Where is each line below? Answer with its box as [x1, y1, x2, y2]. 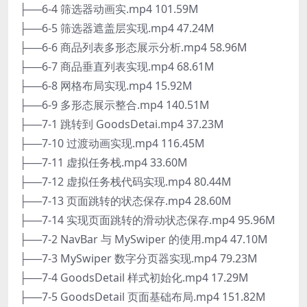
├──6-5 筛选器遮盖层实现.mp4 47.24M [19, 20, 214, 36]
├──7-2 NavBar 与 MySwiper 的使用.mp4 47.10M [19, 231, 268, 247]
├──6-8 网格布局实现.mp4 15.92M [19, 77, 193, 93]
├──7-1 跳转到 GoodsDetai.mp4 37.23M [19, 116, 224, 132]
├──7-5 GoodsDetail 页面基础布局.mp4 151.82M [19, 288, 266, 304]
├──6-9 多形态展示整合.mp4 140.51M [19, 97, 210, 112]
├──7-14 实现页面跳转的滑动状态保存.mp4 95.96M [19, 212, 275, 228]
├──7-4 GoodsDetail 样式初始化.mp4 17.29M [19, 269, 249, 285]
